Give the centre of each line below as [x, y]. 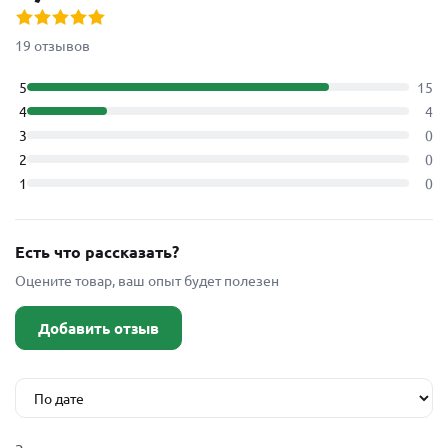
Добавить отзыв [98, 327]
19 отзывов [52, 45]
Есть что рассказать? [97, 251]
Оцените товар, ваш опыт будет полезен [147, 280]
